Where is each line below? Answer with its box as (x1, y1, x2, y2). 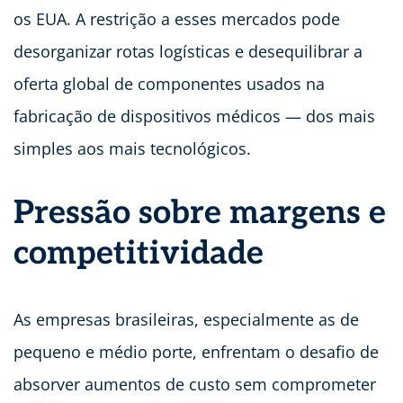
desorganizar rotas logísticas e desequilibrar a (13, 40, 363, 63)
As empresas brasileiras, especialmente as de (13, 309, 359, 331)
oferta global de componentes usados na (13, 73, 325, 95)
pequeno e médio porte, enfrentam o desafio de (13, 341, 379, 363)
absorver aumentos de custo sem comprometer (13, 373, 376, 396)
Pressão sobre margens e (13, 193, 386, 234)
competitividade (13, 234, 264, 274)
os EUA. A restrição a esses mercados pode (13, 8, 340, 31)
